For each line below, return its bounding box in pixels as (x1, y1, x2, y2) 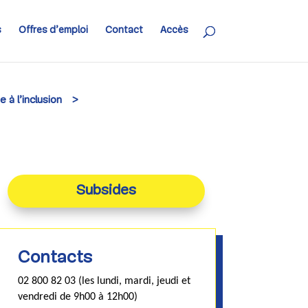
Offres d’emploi (18, 25, 88, 36)
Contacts (17, 249, 92, 267)
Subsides (76, 184, 136, 199)
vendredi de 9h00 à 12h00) (17, 291, 137, 302)
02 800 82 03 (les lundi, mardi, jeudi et (17, 275, 190, 287)
